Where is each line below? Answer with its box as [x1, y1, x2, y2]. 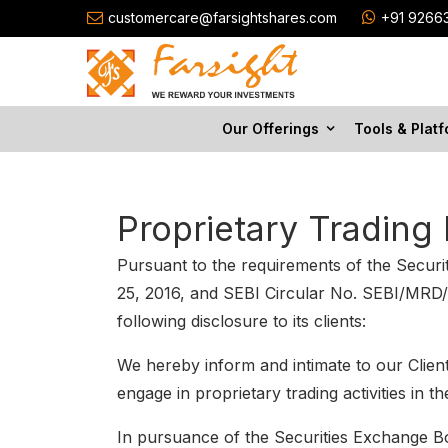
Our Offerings [221, 120, 319, 137]
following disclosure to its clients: [117, 311, 366, 331]
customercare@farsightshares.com [108, 9, 337, 26]
